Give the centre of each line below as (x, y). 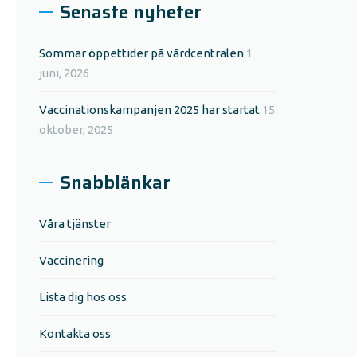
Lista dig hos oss (83, 297)
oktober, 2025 (76, 129)
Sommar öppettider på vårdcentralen (142, 53)
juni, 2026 (65, 73)
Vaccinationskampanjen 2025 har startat (150, 110)
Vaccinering (72, 260)
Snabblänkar (116, 182)
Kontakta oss (75, 333)
